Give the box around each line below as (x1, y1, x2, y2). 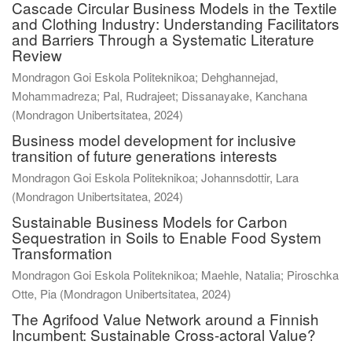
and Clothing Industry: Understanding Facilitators (12, 12, 339, 34)
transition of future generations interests (12, 144, 277, 166)
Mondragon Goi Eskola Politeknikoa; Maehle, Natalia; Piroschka (12, 266, 339, 283)
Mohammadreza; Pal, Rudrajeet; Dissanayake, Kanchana (12, 86, 307, 104)
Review (12, 43, 62, 65)
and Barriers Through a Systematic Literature (12, 27, 314, 49)
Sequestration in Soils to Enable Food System (12, 225, 321, 247)
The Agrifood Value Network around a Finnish (12, 307, 319, 329)
